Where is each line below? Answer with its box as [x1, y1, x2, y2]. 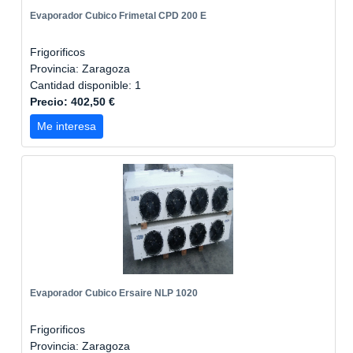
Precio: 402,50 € [30, 95, 115, 108]
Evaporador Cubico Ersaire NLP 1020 [30, 288, 198, 299]
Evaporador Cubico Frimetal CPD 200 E [30, 10, 206, 21]
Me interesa [37, 120, 96, 132]
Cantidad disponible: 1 [30, 79, 144, 91]
